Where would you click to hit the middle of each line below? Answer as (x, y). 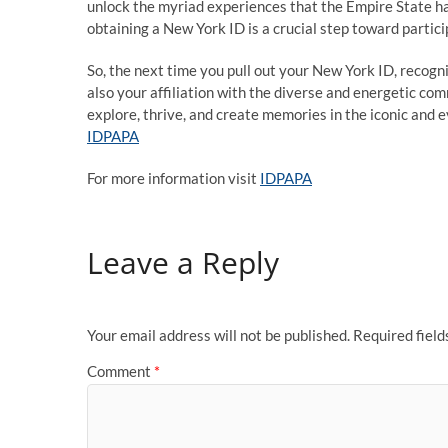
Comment (120, 370)
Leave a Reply (183, 262)
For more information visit (173, 178)
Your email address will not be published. (218, 335)
